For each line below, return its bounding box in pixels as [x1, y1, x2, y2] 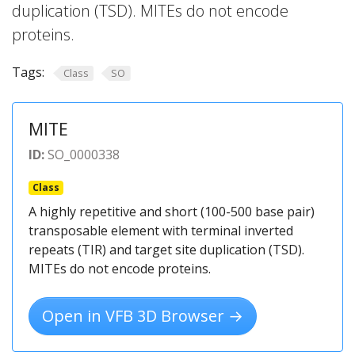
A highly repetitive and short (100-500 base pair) [29, 202, 315, 220]
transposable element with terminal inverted [29, 221, 293, 239]
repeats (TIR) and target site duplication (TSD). [29, 240, 304, 258]
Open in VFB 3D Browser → [42, 304, 243, 326]
